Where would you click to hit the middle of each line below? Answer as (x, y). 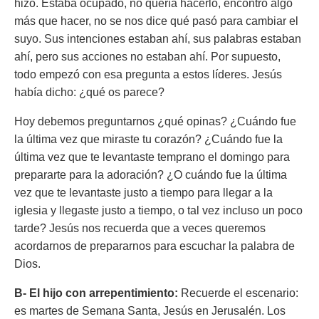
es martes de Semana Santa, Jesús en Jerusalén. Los (150, 311)
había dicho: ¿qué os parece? (89, 92)
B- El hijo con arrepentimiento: (98, 293)
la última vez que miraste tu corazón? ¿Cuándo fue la (148, 139)
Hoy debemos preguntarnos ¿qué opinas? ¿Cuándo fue (155, 121)
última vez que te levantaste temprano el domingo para (152, 157)
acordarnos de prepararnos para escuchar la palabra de (155, 246)
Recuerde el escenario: (240, 293)
